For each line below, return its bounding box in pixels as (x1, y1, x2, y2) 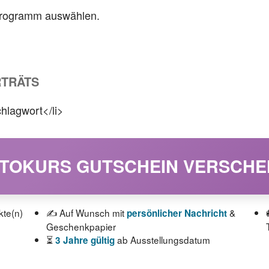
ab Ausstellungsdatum (114, 233, 210, 246)
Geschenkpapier (46, 220, 116, 233)
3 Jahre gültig (55, 234, 115, 247)
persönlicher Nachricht (126, 207, 227, 220)
